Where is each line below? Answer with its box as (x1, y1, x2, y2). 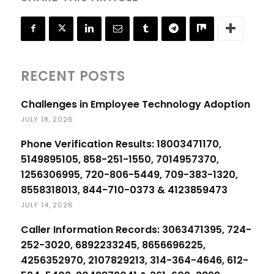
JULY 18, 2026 (21, 114, 73, 124)
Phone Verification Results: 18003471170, (21, 136, 221, 151)
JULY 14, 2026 (21, 199, 73, 210)
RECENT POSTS (21, 66, 125, 86)
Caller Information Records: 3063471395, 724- (21, 222, 251, 237)
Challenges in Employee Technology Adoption (21, 97, 250, 111)
